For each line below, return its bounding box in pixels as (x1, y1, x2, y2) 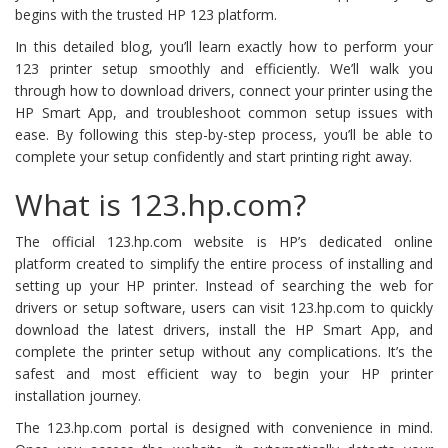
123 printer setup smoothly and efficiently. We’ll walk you (15, 58, 433, 78)
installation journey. (15, 385, 141, 405)
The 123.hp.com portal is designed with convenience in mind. (15, 417, 433, 437)
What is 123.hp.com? (15, 183, 306, 225)
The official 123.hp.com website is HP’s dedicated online (15, 231, 433, 251)
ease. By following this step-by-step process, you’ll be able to (15, 124, 433, 144)
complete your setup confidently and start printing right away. (15, 146, 412, 166)
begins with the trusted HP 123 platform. (15, 4, 277, 24)
